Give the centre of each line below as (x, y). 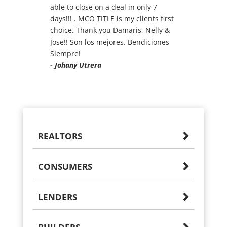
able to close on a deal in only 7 (103, 7)
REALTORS (60, 136)
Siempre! (65, 53)
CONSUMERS (65, 166)
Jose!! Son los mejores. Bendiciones (109, 42)
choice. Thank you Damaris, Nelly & (110, 30)
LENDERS (57, 197)
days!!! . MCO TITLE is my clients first (112, 18)
